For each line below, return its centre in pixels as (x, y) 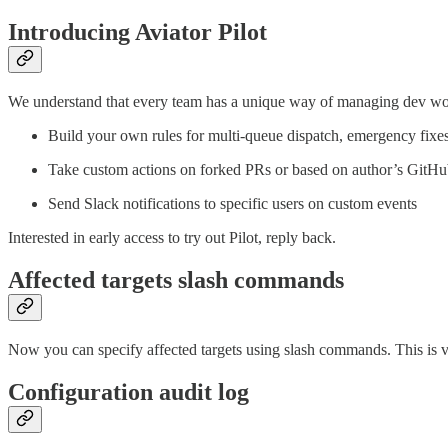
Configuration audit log (128, 391)
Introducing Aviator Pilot (137, 31)
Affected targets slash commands (176, 279)
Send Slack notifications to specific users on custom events (232, 203)
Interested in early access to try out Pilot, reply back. (172, 237)
